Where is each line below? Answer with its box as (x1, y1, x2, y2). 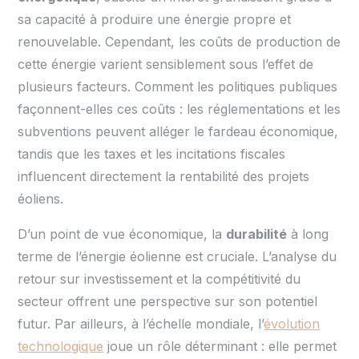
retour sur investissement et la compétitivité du (18, 271, 301, 288)
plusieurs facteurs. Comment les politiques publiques (18, 79, 338, 95)
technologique (18, 338, 104, 355)
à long (287, 226, 329, 243)
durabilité (226, 226, 288, 243)
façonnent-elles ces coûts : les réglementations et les (18, 101, 341, 118)
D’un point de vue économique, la (18, 226, 227, 243)
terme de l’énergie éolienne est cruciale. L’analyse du (18, 248, 337, 265)
